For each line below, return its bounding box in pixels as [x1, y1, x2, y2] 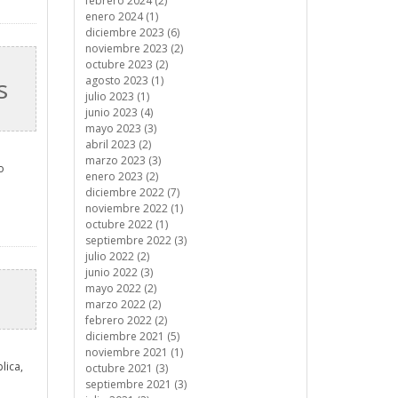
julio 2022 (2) [84, 249, 149, 264]
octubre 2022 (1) [84, 217, 168, 232]
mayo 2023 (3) [84, 121, 156, 136]
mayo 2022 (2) [84, 281, 156, 296]
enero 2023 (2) [84, 169, 158, 184]
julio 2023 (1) [84, 89, 149, 104]
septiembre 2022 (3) [84, 233, 187, 248]
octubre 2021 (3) [84, 361, 168, 376]
